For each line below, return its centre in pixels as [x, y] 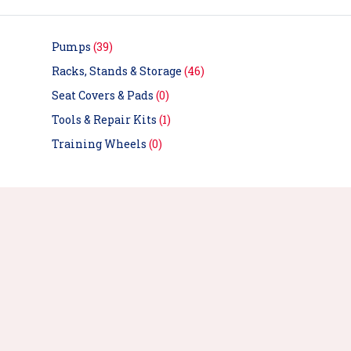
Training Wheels [100, 144]
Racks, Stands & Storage [118, 71]
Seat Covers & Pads [103, 96]
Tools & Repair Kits [105, 120]
